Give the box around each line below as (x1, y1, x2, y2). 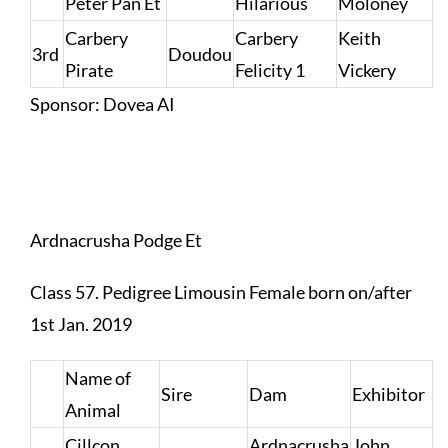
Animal (64, 399, 121, 422)
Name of (64, 367, 131, 390)
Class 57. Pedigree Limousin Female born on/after (29, 281, 412, 304)
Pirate (64, 59, 113, 82)
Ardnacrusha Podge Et (29, 229, 202, 252)
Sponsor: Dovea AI (29, 93, 175, 116)
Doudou (167, 43, 232, 66)
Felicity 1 (234, 59, 305, 82)
